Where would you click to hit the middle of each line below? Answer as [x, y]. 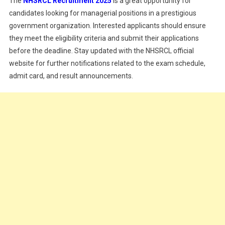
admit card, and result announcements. [71, 76]
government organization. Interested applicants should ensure [107, 26]
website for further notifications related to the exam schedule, [107, 63]
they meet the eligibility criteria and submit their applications [104, 38]
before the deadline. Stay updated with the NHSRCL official [101, 51]
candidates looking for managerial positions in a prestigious [102, 13]
